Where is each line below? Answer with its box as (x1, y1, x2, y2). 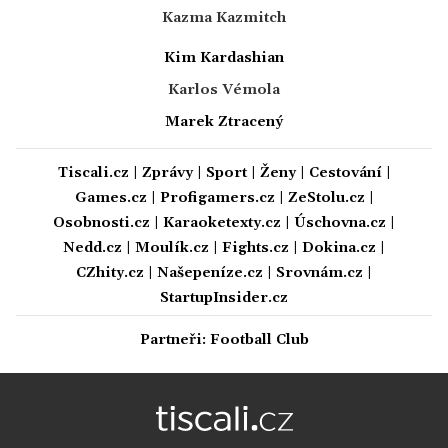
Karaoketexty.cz (163, 213, 281, 232)
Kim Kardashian (164, 48, 284, 67)
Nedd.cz (63, 238, 122, 257)
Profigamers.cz (159, 188, 275, 207)
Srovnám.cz (276, 263, 363, 282)
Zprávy (141, 163, 193, 182)
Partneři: (139, 330, 210, 349)
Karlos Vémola (168, 80, 280, 99)
